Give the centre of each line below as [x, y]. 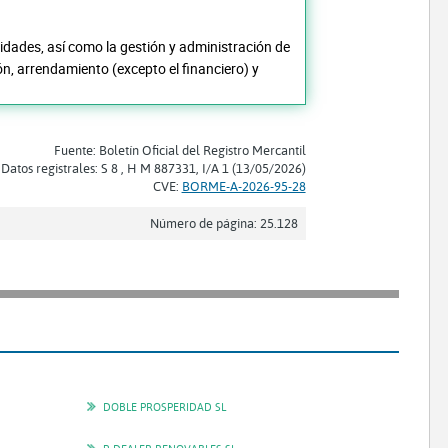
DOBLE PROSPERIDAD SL [164, 407]
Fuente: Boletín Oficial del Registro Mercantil [179, 149]
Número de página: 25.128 [223, 222]
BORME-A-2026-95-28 [243, 185]
